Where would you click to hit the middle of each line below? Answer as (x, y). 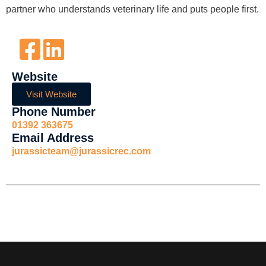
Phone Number (54, 111)
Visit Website (51, 94)
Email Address (53, 137)
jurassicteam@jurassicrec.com (81, 151)
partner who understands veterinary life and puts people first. (132, 9)
